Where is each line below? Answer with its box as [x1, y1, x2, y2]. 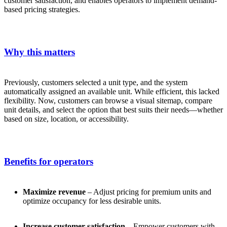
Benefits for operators [4, 156, 93, 167]
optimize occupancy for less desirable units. [22, 196, 161, 205]
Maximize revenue [22, 187, 86, 196]
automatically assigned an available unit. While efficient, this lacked [4, 87, 219, 96]
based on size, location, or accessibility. [4, 114, 129, 123]
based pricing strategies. [4, 5, 80, 14]
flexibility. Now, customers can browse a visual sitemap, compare [4, 96, 212, 105]
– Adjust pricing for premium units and [85, 187, 211, 196]
